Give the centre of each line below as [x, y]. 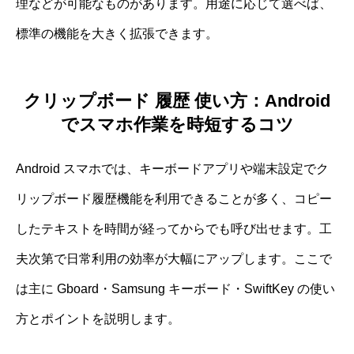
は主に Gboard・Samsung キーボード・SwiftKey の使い [175, 288]
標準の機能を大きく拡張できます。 [117, 34]
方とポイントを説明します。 [98, 318]
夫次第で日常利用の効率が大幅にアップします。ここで [174, 258]
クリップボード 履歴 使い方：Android [177, 100]
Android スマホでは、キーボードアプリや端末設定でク [172, 168]
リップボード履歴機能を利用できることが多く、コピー [174, 198]
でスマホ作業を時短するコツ [177, 124]
